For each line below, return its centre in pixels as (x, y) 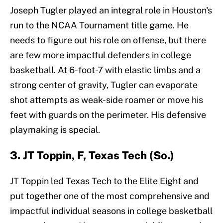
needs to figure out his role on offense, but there (108, 40)
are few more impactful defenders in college (101, 55)
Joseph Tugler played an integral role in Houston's (111, 10)
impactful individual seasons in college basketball (111, 211)
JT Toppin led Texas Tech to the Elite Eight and (104, 181)
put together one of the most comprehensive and (110, 196)
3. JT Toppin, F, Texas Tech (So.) (92, 156)
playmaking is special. (55, 130)
